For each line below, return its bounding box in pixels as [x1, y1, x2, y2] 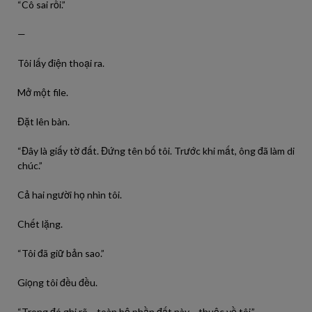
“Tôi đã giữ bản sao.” [17, 247, 104, 259]
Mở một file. [17, 86, 68, 98]
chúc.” [17, 159, 42, 171]
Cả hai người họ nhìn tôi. [17, 189, 122, 201]
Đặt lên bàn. [17, 116, 70, 127]
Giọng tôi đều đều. [17, 276, 97, 288]
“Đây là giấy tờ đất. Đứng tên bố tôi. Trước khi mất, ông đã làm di [17, 145, 295, 157]
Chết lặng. [17, 218, 63, 230]
